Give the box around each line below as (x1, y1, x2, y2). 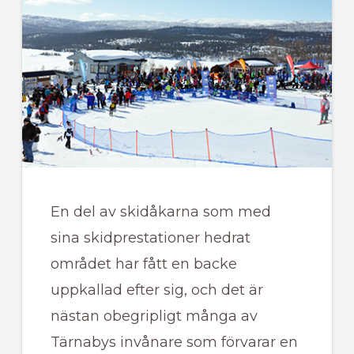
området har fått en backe (50, 255, 237, 273)
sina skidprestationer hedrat (50, 229, 250, 247)
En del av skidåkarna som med (50, 203, 271, 221)
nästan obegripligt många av (50, 307, 258, 326)
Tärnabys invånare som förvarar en (50, 333, 298, 352)
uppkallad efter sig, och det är (50, 281, 263, 299)
